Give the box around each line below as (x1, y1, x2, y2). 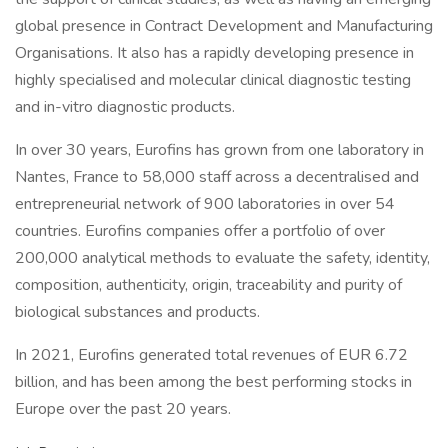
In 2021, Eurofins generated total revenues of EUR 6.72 (15, 344, 408, 366)
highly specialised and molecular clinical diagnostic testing (15, 69, 411, 91)
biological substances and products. (15, 301, 260, 323)
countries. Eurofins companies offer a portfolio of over (15, 220, 385, 242)
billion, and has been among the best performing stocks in (15, 371, 412, 393)
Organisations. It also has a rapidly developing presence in (15, 42, 414, 64)
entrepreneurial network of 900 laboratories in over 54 (15, 193, 395, 215)
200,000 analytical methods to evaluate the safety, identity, (15, 247, 430, 269)
